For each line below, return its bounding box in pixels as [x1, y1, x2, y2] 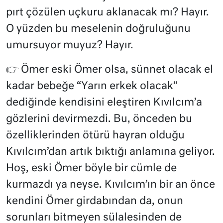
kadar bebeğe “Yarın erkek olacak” [6, 81, 178, 92]
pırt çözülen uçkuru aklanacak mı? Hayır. [6, 7, 209, 18]
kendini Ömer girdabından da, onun [6, 196, 183, 207]
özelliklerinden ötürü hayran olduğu [6, 130, 185, 141]
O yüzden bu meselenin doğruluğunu [6, 23, 191, 34]
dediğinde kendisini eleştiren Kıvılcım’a [6, 97, 202, 108]
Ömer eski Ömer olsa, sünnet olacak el [18, 64, 213, 75]
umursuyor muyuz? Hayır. [6, 40, 133, 51]
